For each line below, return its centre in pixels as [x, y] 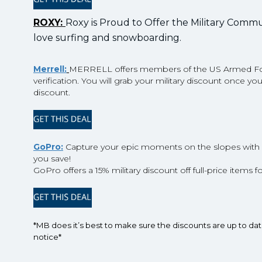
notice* [47, 237]
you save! [52, 159]
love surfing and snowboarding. [108, 38]
